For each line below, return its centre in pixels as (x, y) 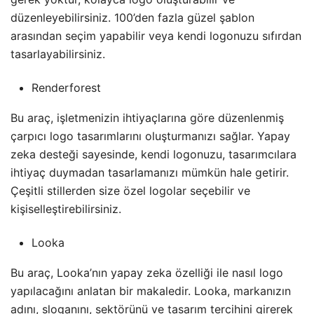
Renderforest (66, 88)
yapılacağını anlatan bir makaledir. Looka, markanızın (151, 291)
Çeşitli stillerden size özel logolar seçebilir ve (130, 191)
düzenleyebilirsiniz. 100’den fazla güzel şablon (132, 18)
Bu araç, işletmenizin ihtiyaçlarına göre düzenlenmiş (147, 118)
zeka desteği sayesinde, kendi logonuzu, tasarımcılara (153, 155)
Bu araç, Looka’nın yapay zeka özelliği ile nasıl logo (147, 273)
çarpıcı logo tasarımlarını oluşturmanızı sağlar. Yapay (150, 136)
